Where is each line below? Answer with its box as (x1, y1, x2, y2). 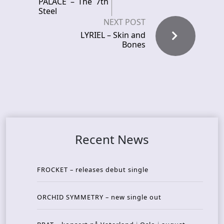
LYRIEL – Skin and (80, 29, 145, 40)
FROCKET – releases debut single (37, 165, 148, 174)
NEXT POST (103, 16, 145, 27)
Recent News (75, 131, 149, 147)
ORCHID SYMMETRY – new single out (37, 192, 161, 201)
